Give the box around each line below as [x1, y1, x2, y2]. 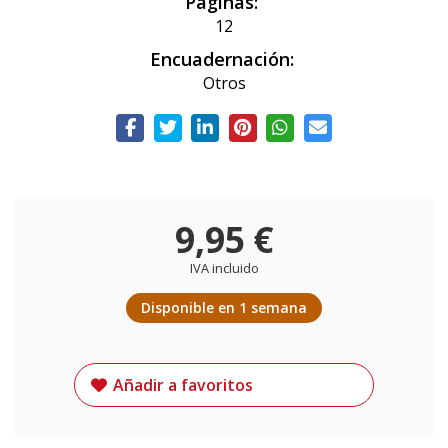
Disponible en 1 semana [141, 297, 307, 317]
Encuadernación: [149, 46, 294, 71]
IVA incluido [189, 258, 259, 277]
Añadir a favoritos [113, 373, 254, 396]
